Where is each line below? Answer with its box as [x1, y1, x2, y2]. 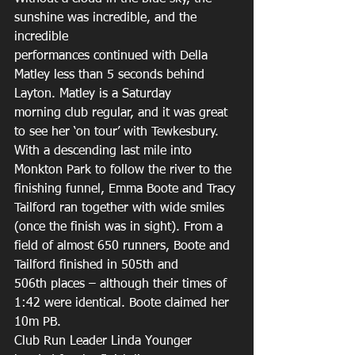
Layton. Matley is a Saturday [14, 88, 175, 101]
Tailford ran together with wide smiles [14, 202, 228, 215]
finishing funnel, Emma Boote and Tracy [14, 183, 239, 196]
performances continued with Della [14, 50, 212, 63]
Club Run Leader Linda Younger [14, 335, 196, 348]
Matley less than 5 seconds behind [14, 69, 208, 82]
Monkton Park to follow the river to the [14, 164, 235, 177]
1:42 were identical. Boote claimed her [14, 297, 233, 310]
